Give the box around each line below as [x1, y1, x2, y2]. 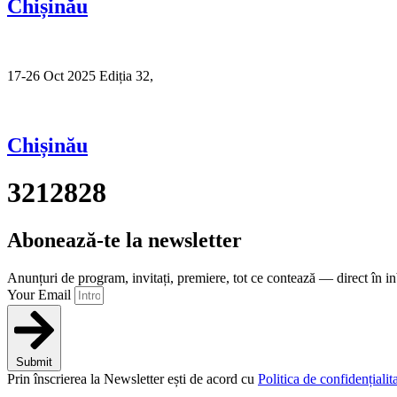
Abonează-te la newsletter [7, 228, 242, 252]
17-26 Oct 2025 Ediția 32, [7, 67, 157, 83]
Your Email [7, 286, 74, 302]
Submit [16, 354, 52, 369]
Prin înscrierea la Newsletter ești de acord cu [7, 370, 258, 386]
